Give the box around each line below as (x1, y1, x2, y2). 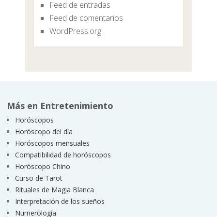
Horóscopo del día (15, 127, 73, 137)
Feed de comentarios (49, 13, 123, 24)
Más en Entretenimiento (6, 100, 113, 112)
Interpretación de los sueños (15, 197, 105, 206)
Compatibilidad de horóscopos (15, 150, 111, 160)
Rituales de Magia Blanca (15, 185, 94, 195)
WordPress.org (49, 26, 101, 37)
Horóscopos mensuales (15, 139, 90, 148)
